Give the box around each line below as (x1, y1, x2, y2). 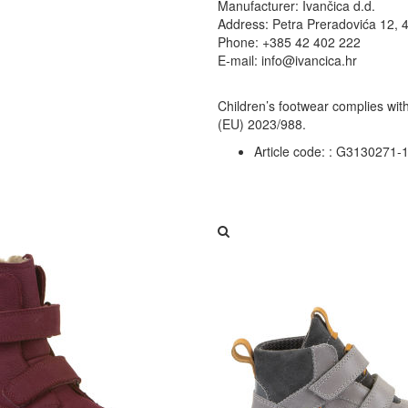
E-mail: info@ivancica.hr (218, 51, 357, 69)
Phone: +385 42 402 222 (218, 33, 361, 51)
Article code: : (254, 142, 332, 160)
